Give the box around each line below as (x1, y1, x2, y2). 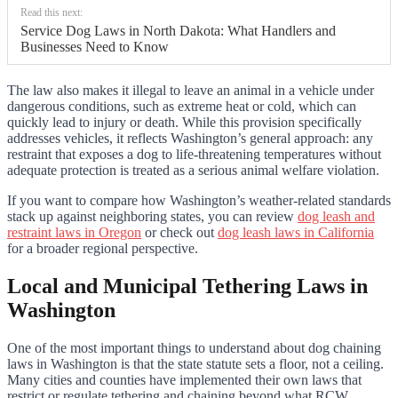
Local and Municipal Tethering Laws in (7, 275, 368, 298)
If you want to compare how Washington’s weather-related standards (7, 193, 391, 209)
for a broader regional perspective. (7, 241, 198, 257)
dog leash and (298, 209, 375, 225)
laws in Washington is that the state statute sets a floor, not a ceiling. (7, 355, 384, 371)
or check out (141, 225, 218, 241)
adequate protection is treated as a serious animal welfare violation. (7, 163, 379, 179)
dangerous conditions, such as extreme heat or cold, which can (7, 99, 356, 115)
